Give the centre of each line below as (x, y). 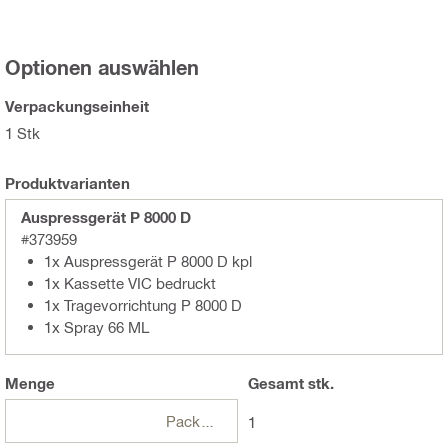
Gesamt (275, 383)
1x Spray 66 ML (96, 327)
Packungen (207, 421)
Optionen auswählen (102, 67)
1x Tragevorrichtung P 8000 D (143, 305)
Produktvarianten (67, 183)
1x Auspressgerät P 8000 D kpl (148, 261)
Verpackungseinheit (77, 106)
